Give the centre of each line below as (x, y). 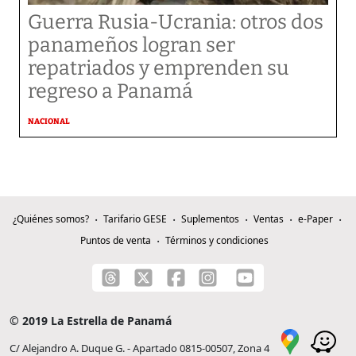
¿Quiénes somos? (50, 219)
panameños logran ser (132, 45)
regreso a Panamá (110, 91)
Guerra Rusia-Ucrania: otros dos (176, 22)
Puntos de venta (115, 240)
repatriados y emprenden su (159, 68)
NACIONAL (49, 121)
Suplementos (210, 219)
